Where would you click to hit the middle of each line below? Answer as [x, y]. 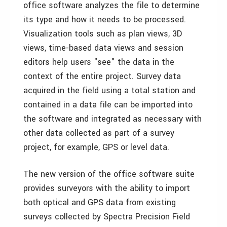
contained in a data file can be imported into [108, 105]
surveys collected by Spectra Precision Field [107, 217]
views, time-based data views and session [103, 48]
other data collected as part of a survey [99, 133]
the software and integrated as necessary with [112, 119]
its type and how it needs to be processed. [105, 20]
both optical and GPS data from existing [100, 202]
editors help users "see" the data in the [99, 62]
